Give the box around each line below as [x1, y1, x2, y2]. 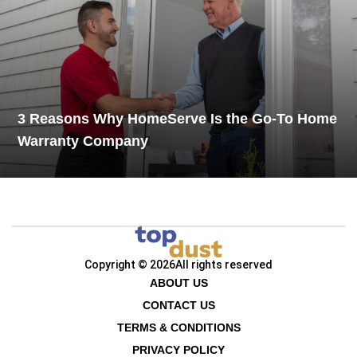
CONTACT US [142, 299, 215, 312]
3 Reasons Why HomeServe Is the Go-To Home [18, 110, 338, 127]
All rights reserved [175, 258, 273, 271]
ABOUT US [149, 277, 208, 289]
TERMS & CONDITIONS [116, 321, 241, 334]
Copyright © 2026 [84, 258, 175, 271]
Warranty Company [18, 132, 149, 149]
